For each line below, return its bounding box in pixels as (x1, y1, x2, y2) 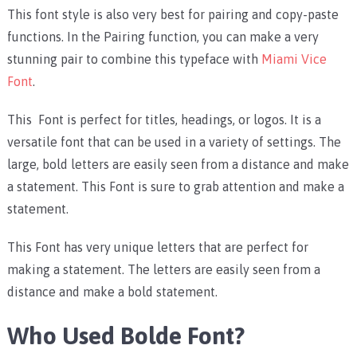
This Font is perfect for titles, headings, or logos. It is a (6, 112, 321, 127)
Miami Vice (261, 51, 327, 66)
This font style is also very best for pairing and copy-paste (6, 6, 339, 22)
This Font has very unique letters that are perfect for (6, 239, 308, 254)
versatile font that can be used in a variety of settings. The (6, 134, 341, 149)
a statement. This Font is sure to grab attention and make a (6, 178, 344, 194)
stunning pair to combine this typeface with (6, 51, 261, 66)
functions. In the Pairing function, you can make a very (6, 29, 319, 44)
